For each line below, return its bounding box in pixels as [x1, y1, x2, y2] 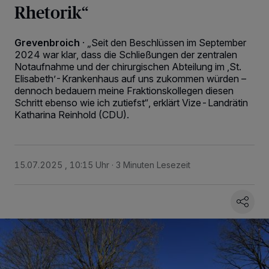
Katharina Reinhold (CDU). [14, 109, 129, 121]
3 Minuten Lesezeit [116, 160, 190, 170]
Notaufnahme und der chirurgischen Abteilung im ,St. [14, 61, 241, 73]
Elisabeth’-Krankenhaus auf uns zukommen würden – [14, 73, 246, 85]
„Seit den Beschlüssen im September [87, 37, 246, 49]
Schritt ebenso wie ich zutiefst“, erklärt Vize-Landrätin [14, 97, 248, 109]
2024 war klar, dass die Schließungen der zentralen [14, 49, 237, 61]
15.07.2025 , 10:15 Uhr [14, 160, 109, 170]
